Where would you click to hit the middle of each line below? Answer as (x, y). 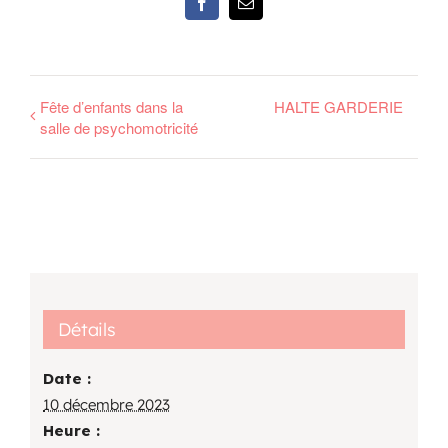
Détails (87, 330)
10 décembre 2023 (107, 405)
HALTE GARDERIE (338, 106)
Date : (67, 379)
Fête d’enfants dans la (111, 106)
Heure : (72, 431)
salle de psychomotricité (119, 127)
